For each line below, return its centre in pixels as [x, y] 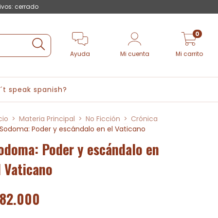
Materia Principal [47, 119]
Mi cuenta [135, 54]
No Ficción [103, 119]
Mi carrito [189, 54]
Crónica [144, 119]
